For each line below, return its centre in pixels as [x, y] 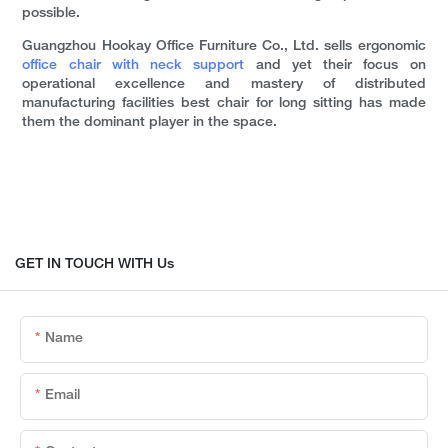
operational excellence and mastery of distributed [224, 85]
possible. [51, 14]
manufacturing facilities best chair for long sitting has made [224, 104]
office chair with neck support [133, 66]
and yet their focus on [335, 66]
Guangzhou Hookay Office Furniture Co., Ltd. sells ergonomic [224, 47]
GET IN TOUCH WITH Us [94, 264]
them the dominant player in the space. [150, 123]
